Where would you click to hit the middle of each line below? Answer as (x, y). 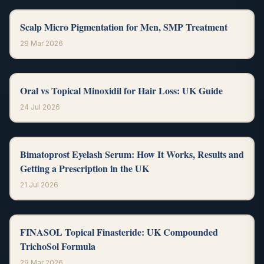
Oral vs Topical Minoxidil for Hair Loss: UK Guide (121, 90)
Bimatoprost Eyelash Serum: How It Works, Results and (132, 154)
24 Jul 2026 (40, 107)
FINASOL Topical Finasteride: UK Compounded (119, 232)
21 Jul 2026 (39, 185)
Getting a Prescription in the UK (85, 168)
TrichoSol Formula (58, 246)
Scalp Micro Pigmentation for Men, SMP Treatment (124, 27)
